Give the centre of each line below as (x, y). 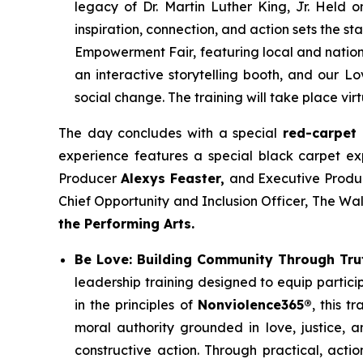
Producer (90, 178)
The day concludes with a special (171, 132)
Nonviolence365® (254, 304)
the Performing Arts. (126, 223)
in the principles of (136, 304)
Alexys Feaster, (175, 178)
